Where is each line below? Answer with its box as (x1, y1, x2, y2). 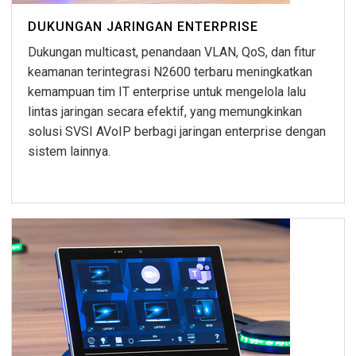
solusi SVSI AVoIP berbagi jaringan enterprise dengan (28, 124, 326, 140)
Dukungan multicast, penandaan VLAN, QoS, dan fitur (28, 44, 315, 60)
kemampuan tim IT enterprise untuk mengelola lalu (28, 84, 306, 100)
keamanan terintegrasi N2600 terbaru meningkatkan (28, 64, 312, 80)
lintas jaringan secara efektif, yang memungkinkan (28, 104, 302, 120)
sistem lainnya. (28, 144, 110, 160)
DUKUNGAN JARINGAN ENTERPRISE (28, 19, 258, 35)
